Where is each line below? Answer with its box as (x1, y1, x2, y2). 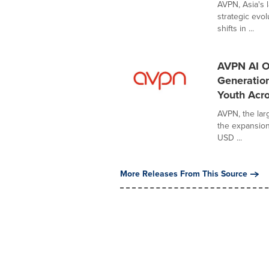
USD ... (217, 131, 242, 144)
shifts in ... (217, 22, 254, 35)
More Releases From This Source (119, 168, 247, 180)
